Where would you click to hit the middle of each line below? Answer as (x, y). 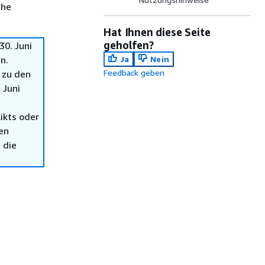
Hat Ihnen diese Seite (157, 32)
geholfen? (129, 45)
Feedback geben (134, 72)
